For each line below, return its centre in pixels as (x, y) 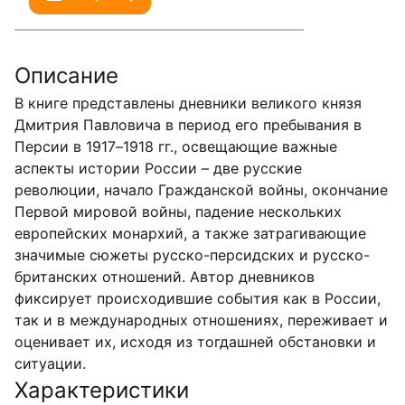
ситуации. (50, 363)
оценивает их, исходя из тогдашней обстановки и (195, 342)
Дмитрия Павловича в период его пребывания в (188, 125)
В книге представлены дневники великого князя (188, 103)
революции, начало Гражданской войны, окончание (201, 190)
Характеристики (102, 390)
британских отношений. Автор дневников (165, 277)
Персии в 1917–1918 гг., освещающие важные (176, 146)
